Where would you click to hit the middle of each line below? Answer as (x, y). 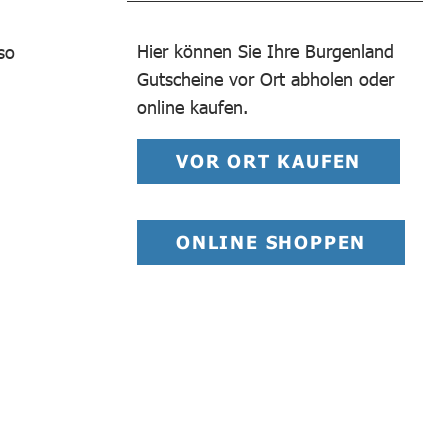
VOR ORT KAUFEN (269, 160)
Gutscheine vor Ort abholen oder (265, 78)
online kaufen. (195, 106)
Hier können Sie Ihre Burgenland (265, 50)
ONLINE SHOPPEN (271, 241)
